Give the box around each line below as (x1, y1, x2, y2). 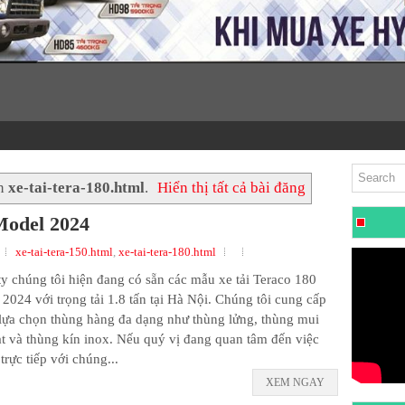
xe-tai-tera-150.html (15, 244, 113, 259)
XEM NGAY (266, 375, 325, 389)
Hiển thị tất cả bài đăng (157, 178, 306, 196)
